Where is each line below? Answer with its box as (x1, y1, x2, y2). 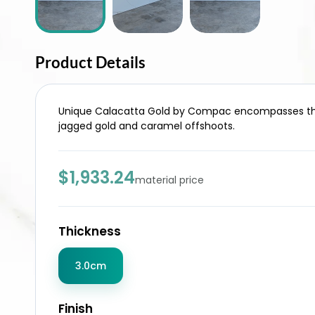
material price (135, 173, 204, 187)
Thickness (58, 223, 121, 240)
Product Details (35, 53, 146, 72)
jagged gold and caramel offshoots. (58, 119, 235, 133)
